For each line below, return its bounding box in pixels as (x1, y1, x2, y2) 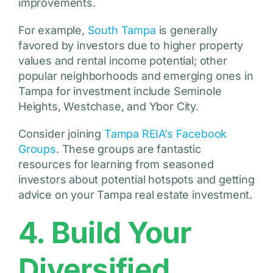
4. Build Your (18, 214, 192, 251)
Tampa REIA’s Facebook (104, 127, 227, 141)
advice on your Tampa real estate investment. (18, 188, 253, 202)
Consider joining (18, 127, 104, 141)
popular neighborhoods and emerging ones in (18, 69, 253, 83)
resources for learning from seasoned (18, 158, 214, 171)
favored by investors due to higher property (18, 39, 244, 52)
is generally (155, 24, 218, 37)
